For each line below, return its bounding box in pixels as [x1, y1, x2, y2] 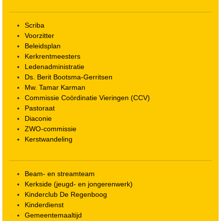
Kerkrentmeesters [25, 52, 80, 61]
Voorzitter [25, 32, 54, 40]
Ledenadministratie [25, 63, 84, 71]
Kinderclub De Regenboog [25, 190, 107, 199]
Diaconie [25, 114, 52, 123]
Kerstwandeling [25, 135, 73, 144]
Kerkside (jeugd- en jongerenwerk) [25, 180, 133, 188]
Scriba [25, 21, 44, 30]
